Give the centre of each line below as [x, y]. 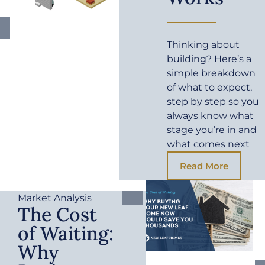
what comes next [209, 144]
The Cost [57, 215]
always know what [211, 116]
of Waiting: [66, 234]
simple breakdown [211, 73]
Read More [204, 166]
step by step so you [213, 102]
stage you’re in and [212, 130]
